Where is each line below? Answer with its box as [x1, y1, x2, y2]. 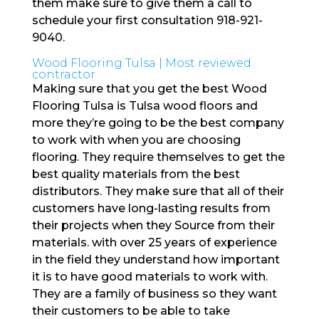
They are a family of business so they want [31, 286, 277, 300]
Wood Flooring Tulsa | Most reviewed [31, 56, 251, 70]
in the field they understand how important [31, 252, 280, 266]
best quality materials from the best [31, 167, 240, 181]
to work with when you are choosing [31, 132, 241, 147]
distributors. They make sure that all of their [31, 184, 284, 198]
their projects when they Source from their [31, 218, 275, 232]
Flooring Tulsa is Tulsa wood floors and [31, 98, 258, 113]
